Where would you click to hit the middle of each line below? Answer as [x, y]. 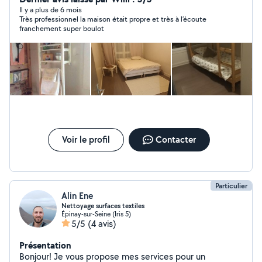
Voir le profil [86, 139]
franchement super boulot [62, 28]
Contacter [175, 139]
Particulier [231, 186]
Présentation [45, 245]
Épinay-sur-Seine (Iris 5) [96, 214]
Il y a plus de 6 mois [51, 10]
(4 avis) [102, 224]
